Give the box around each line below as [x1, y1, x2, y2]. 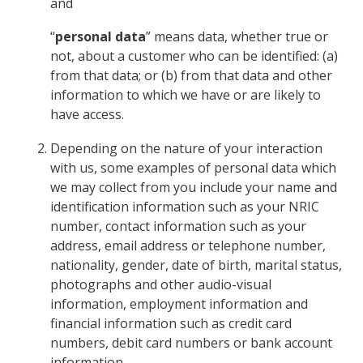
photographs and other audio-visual [50, 275, 272, 294]
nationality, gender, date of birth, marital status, [50, 256, 343, 275]
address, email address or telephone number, [50, 237, 327, 255]
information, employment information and [50, 295, 309, 314]
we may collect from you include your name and [50, 178, 338, 197]
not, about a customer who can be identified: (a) [50, 47, 339, 66]
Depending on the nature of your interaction [50, 139, 323, 158]
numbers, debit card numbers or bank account [50, 334, 333, 352]
